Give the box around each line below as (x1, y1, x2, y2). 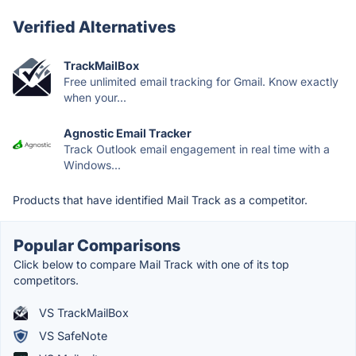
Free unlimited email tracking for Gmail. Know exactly (64, 75, 339, 88)
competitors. (14, 273, 79, 287)
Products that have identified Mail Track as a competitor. (13, 193, 308, 207)
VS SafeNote (36, 329, 107, 342)
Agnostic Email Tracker (64, 126, 192, 140)
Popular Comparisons (14, 236, 180, 255)
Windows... (64, 158, 121, 172)
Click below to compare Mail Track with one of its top (14, 257, 289, 271)
